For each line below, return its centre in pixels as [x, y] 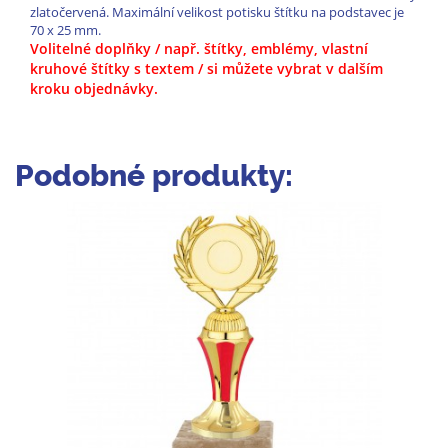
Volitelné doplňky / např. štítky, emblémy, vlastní [199, 49]
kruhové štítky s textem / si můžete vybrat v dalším [206, 69]
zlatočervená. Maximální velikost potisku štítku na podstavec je [217, 12]
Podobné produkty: [154, 176]
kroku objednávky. [94, 89]
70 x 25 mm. [65, 30]
